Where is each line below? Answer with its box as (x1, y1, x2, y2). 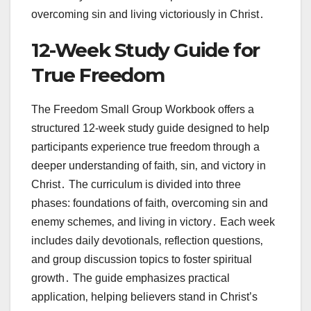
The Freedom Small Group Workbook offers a (31, 103, 254, 116)
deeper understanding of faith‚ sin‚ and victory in (31, 160, 266, 172)
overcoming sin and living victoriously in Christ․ (31, 8, 264, 21)
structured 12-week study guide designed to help (31, 122, 269, 135)
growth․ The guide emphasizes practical (31, 272, 230, 285)
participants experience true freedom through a (31, 141, 260, 153)
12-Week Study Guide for (31, 38, 260, 62)
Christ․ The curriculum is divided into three (31, 178, 241, 191)
